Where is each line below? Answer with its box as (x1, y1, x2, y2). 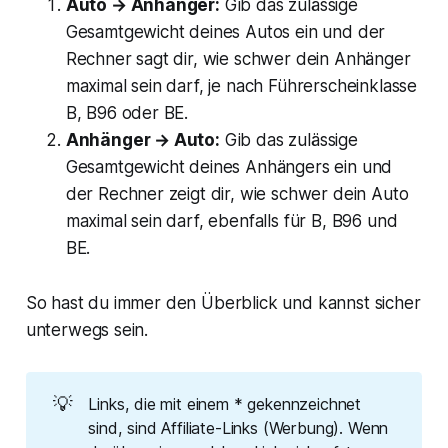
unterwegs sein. (25, 319, 149, 340)
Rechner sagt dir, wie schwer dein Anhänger (65, 48, 411, 69)
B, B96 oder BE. (65, 102, 189, 123)
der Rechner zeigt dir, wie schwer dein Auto (65, 183, 409, 204)
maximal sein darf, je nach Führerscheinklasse (65, 75, 418, 96)
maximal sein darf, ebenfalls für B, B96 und (65, 210, 398, 231)
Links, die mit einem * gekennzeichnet (88, 394, 362, 415)
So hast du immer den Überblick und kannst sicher (25, 292, 421, 313)
